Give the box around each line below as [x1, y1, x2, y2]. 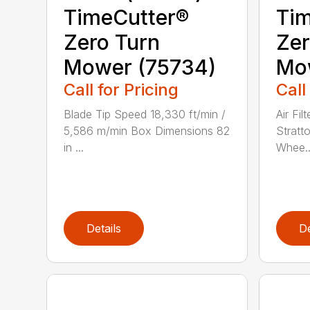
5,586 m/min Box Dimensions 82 [64, 123, 230, 138]
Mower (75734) [64, 54, 217, 80]
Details [86, 221, 122, 235]
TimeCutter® [64, 4, 190, 30]
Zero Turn [64, 29, 161, 55]
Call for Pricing [64, 79, 179, 100]
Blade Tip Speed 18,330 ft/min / [64, 107, 226, 121]
